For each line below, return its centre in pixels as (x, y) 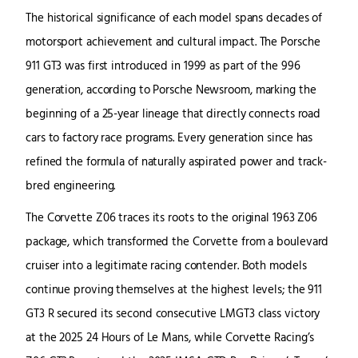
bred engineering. (71, 187)
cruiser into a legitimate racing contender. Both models (166, 267)
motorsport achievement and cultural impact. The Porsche (173, 43)
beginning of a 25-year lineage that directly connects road (173, 115)
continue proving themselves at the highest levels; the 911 (174, 291)
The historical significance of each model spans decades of (174, 19)
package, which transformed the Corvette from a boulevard (177, 243)
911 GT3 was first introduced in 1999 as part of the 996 (163, 67)
